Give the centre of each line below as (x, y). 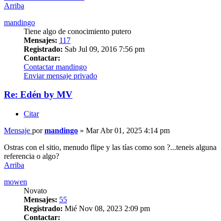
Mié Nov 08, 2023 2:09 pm (106, 209)
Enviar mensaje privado (60, 75)
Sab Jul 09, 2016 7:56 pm (104, 49)
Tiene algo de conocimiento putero (77, 31)
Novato (35, 191)
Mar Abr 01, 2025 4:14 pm (128, 131)
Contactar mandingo (55, 67)
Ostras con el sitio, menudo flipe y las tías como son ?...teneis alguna (110, 147)
